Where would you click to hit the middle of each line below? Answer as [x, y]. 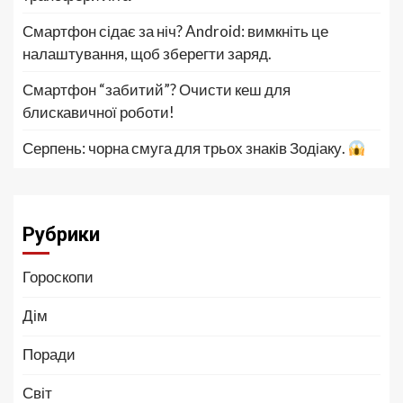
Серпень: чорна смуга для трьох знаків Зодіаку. [185, 148]
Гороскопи [58, 277]
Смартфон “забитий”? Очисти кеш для [157, 90]
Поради [49, 354]
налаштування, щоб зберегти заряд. [147, 54]
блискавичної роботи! [99, 112]
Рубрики [61, 235]
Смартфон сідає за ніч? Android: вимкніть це [175, 31]
